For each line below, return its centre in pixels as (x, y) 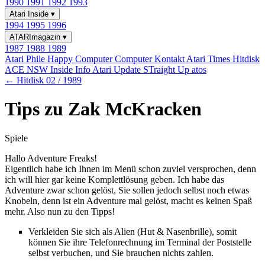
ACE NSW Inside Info (49, 70)
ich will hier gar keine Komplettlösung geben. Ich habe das (114, 179)
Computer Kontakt (151, 59)
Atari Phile (26, 59)
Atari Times (209, 59)
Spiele (16, 138)
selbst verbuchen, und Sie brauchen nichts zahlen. (121, 253)
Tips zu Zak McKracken (103, 109)
